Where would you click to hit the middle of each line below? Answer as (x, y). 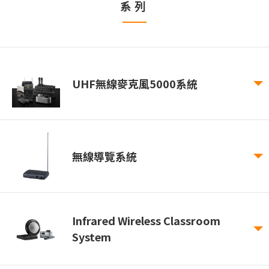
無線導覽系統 (104, 156)
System (92, 237)
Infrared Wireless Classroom (146, 220)
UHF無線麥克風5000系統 (135, 83)
